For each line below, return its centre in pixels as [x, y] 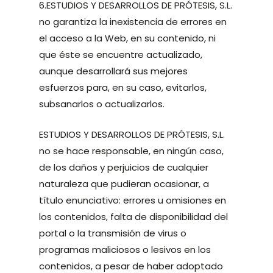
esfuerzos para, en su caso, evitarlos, [123, 87]
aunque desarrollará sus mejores [114, 71]
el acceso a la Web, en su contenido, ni [128, 38]
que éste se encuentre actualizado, [121, 55]
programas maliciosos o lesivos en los [125, 249]
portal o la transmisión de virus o [113, 233]
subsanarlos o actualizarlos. [102, 104]
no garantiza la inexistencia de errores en [133, 22]
